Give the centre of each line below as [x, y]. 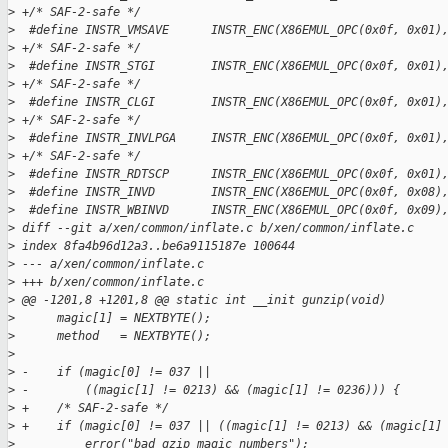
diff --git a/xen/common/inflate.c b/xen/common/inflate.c [214, 228]
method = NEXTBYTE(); [113, 336]
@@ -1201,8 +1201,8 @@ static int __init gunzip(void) [200, 300]
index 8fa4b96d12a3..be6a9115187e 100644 [155, 246]
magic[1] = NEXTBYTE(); [113, 318]
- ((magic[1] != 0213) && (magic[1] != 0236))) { [207, 390]
